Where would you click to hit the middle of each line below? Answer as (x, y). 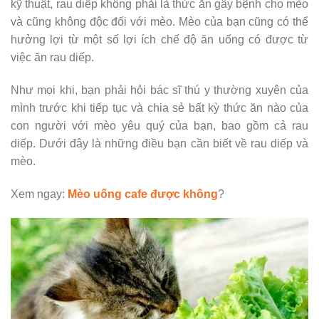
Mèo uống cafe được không (143, 194)
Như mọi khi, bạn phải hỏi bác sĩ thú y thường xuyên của (159, 90)
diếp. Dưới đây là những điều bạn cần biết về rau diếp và (159, 144)
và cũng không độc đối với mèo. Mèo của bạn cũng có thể (159, 22)
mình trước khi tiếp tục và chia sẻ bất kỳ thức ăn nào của (159, 108)
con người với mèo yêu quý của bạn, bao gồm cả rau (159, 126)
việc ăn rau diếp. (52, 58)
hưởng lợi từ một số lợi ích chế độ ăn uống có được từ (159, 40)
